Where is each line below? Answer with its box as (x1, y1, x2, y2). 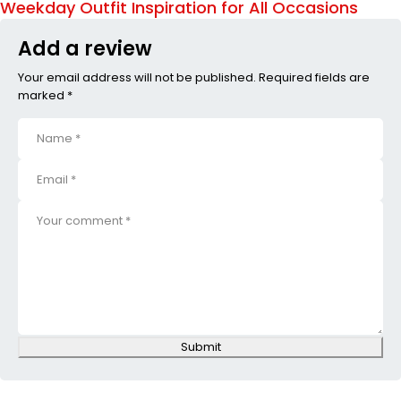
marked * (18, 86, 73, 104)
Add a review (18, 34, 152, 63)
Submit (180, 337, 221, 355)
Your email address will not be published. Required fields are (18, 68, 370, 86)
